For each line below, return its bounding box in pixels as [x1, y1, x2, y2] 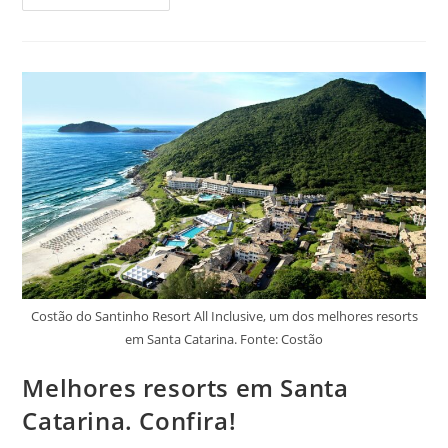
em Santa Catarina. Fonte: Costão [125, 330, 323, 349]
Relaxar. [136, 96, 199, 116]
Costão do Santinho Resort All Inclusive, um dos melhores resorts [30, 307, 418, 326]
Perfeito [136, 68, 197, 88]
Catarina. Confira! [22, 404, 237, 438]
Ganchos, [136, 26, 206, 46]
